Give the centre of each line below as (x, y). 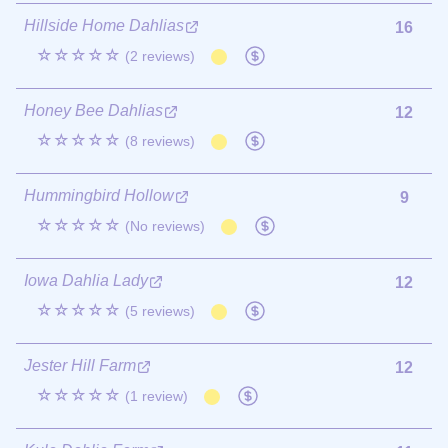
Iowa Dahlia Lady (86, 280)
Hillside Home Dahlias (104, 25)
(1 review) (156, 395)
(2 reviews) (160, 55)
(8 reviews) (160, 140)
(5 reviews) (160, 310)
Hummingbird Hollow (99, 195)
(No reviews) (165, 225)
